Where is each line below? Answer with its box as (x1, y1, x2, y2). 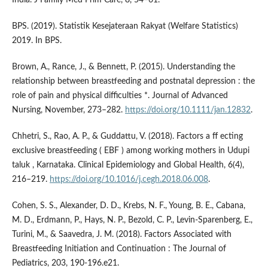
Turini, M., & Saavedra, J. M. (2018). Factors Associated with (11, 230, 232, 239)
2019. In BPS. (11, 36, 62, 45)
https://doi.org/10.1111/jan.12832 (124, 105, 251, 114)
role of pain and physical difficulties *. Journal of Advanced (11, 91, 228, 100)
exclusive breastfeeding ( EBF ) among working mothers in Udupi (11, 146, 249, 155)
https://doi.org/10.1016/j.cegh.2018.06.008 (49, 175, 208, 184)
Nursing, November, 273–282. (11, 105, 125, 114)
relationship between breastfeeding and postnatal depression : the (11, 77, 255, 86)
